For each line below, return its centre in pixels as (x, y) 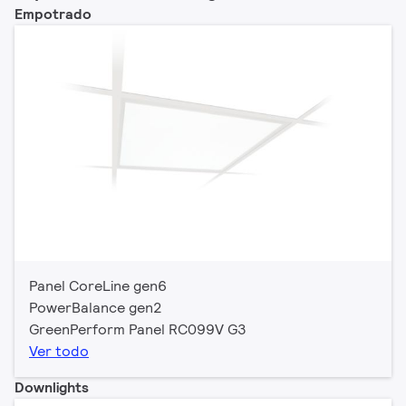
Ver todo (59, 351)
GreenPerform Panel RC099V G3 (138, 329)
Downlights (52, 387)
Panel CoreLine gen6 (98, 285)
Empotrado (53, 14)
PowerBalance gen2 (96, 307)
